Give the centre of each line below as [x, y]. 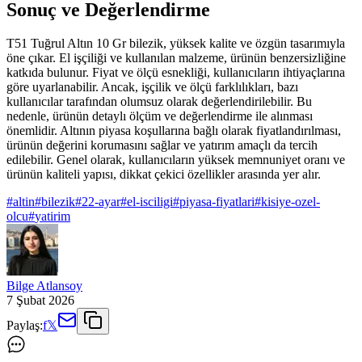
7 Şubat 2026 [40, 301]
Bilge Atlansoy [44, 286]
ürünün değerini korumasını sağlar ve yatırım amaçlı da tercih [162, 145]
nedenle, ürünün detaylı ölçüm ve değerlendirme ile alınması [160, 116]
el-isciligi [150, 202]
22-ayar [101, 202]
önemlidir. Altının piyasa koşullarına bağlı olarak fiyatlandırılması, [174, 131]
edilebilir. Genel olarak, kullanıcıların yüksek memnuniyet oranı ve [176, 160]
